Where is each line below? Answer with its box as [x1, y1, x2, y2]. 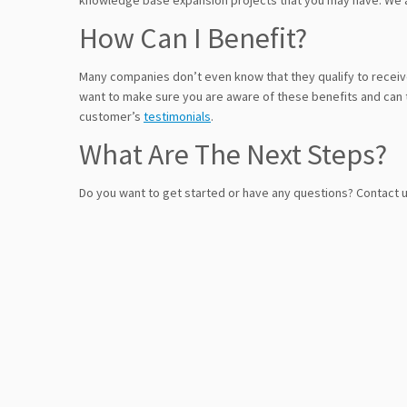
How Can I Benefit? [79, 20, 307, 56]
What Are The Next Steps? [79, 136, 387, 173]
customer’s [79, 108, 144, 124]
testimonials [144, 108, 211, 124]
